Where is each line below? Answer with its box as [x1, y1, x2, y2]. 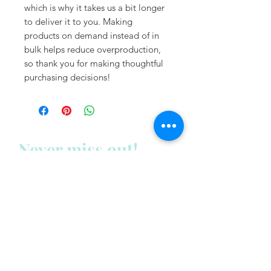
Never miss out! [18, 138, 142, 161]
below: [18, 195, 51, 210]
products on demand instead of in [24, 30, 159, 42]
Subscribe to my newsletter [18, 168, 152, 183]
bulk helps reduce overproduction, [24, 44, 161, 56]
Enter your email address [19, 224, 111, 238]
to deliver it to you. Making [24, 16, 132, 28]
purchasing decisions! [24, 71, 111, 83]
